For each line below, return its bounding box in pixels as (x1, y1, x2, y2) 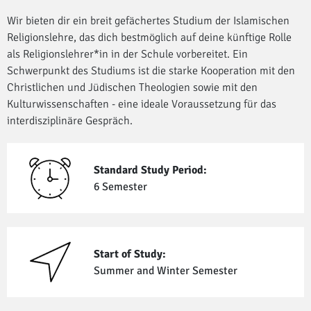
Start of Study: (93, 246, 166, 261)
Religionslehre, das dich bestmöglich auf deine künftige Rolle (7, 31, 292, 45)
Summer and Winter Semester (93, 263, 237, 278)
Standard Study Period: (93, 162, 207, 177)
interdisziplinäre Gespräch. (7, 114, 133, 128)
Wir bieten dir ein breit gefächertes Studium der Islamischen (7, 14, 289, 28)
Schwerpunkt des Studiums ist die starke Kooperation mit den (7, 64, 295, 78)
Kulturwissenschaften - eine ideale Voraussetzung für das (7, 97, 276, 112)
